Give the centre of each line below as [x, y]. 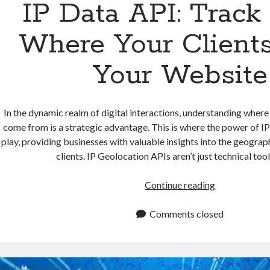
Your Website [180, 75]
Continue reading [180, 184]
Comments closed [187, 213]
